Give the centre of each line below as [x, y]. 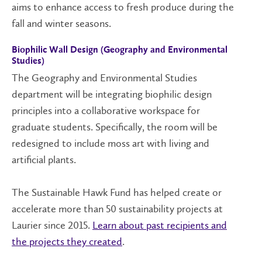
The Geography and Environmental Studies [104, 77]
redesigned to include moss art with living [101, 143]
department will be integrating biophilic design [112, 94]
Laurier [28, 225]
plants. [63, 159]
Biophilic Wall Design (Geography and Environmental [120, 50]
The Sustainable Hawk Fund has [81, 192]
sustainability [148, 208]
